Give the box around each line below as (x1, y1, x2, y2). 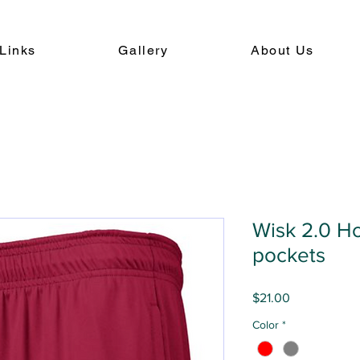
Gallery (118, 43, 169, 58)
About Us (250, 43, 314, 58)
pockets (252, 243, 325, 266)
